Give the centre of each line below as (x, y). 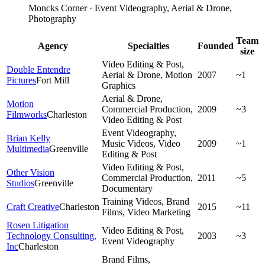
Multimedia (28, 148)
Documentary (127, 188)
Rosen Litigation (38, 225)
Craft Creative (33, 206)
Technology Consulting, (51, 235)
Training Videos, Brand (146, 201)
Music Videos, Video (141, 143)
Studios (20, 183)
